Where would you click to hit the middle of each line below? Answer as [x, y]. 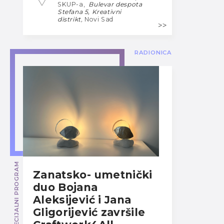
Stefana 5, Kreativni [89, 11]
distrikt [69, 19]
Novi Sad [99, 19]
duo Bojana [65, 187]
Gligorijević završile [89, 212]
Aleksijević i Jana [82, 199]
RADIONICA [153, 52]
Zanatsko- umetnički [93, 174]
